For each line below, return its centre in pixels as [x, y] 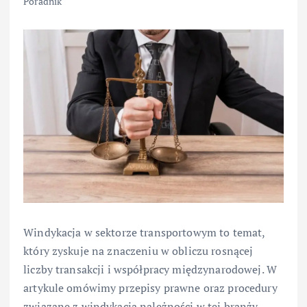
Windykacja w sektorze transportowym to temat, [144, 233]
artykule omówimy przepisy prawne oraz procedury [150, 288]
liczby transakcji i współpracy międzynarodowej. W [150, 270]
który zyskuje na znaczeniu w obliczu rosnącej [138, 251]
